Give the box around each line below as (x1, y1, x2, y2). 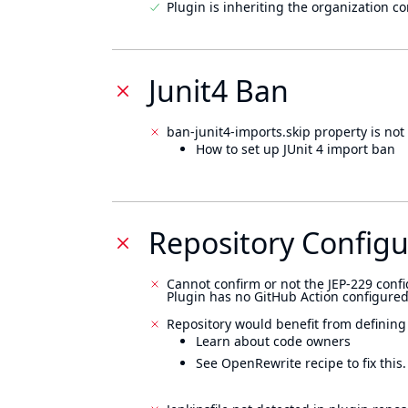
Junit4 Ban (148, 71, 289, 110)
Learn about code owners (196, 332, 351, 350)
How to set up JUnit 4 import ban (196, 140, 395, 158)
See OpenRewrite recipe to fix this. (196, 354, 406, 372)
